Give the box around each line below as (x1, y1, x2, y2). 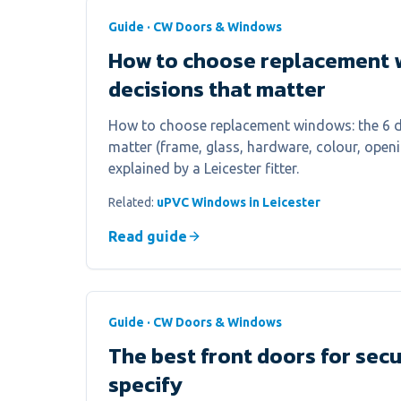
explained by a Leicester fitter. (108, 160, 299, 176)
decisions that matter (108, 73, 326, 105)
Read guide (108, 228, 187, 244)
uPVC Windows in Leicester (157, 195, 320, 209)
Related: (108, 195, 157, 209)
